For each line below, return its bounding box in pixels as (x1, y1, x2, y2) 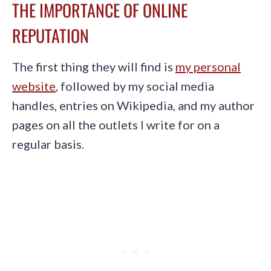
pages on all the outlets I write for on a (12, 117, 220, 132)
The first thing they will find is (12, 59, 175, 74)
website (12, 78, 56, 93)
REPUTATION (12, 22, 89, 48)
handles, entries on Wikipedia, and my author (12, 97, 255, 113)
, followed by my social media (56, 78, 214, 93)
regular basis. (12, 136, 84, 151)
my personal (175, 59, 241, 74)
